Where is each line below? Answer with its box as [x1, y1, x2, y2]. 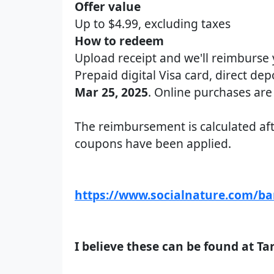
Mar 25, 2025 [75, 84, 148, 100]
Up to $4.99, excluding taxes [75, 15, 231, 32]
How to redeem [75, 32, 164, 49]
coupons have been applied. [75, 135, 231, 152]
